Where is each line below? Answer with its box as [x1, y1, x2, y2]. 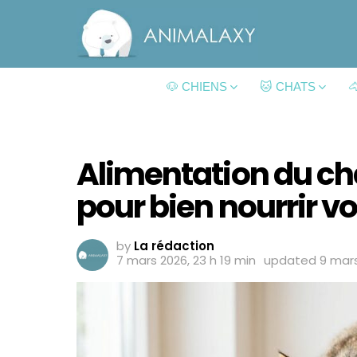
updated [264, 252, 320, 269]
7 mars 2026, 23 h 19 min [116, 252, 256, 269]
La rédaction [134, 237, 214, 255]
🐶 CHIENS [166, 80, 227, 94]
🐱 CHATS [259, 80, 316, 94]
